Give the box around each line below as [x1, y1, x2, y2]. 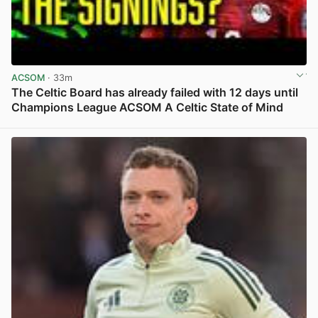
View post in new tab [214, 118, 305, 129]
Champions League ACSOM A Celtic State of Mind [11, 100, 283, 115]
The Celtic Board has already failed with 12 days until [11, 85, 298, 100]
